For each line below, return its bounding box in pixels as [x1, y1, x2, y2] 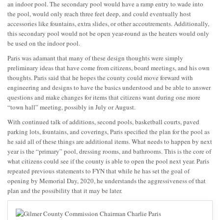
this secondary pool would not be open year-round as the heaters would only [7, 28, 209, 38]
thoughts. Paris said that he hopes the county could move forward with [7, 73, 193, 82]
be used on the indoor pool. [7, 38, 80, 48]
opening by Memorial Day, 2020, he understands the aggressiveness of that [7, 176, 206, 185]
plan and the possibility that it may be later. [7, 186, 122, 195]
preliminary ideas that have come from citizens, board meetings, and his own [7, 63, 210, 72]
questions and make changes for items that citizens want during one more [7, 92, 200, 102]
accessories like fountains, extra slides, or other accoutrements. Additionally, [7, 19, 209, 28]
